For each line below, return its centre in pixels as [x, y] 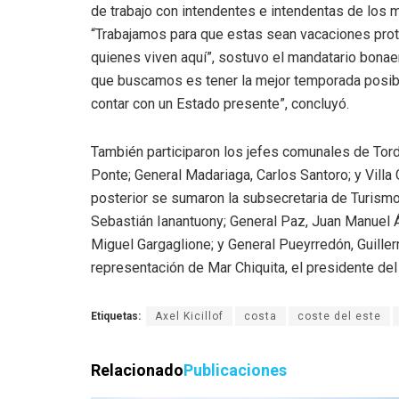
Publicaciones [235, 370]
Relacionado [137, 370]
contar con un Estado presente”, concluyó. [220, 104]
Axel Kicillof [189, 317]
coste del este [339, 317]
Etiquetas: [116, 317]
